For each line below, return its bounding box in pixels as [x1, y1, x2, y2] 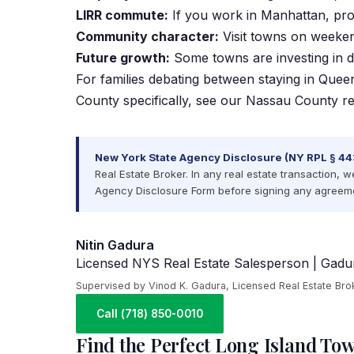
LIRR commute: [76, 7, 168, 23]
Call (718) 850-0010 [96, 307, 204, 320]
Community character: [76, 28, 219, 44]
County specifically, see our [76, 92, 246, 108]
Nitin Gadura [76, 237, 154, 253]
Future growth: [76, 50, 170, 66]
